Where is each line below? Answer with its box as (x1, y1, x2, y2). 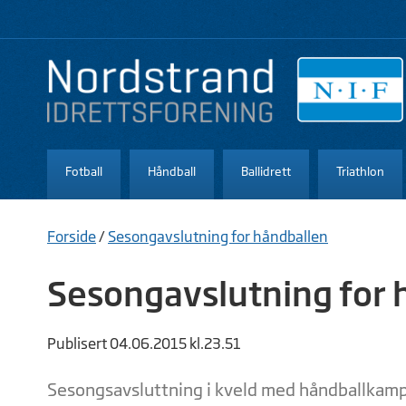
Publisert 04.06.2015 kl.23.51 (47, 333, 241, 353)
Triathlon (336, 163, 384, 179)
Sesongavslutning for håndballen (108, 227, 328, 246)
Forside (47, 227, 96, 246)
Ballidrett (241, 163, 291, 179)
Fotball (65, 163, 102, 179)
